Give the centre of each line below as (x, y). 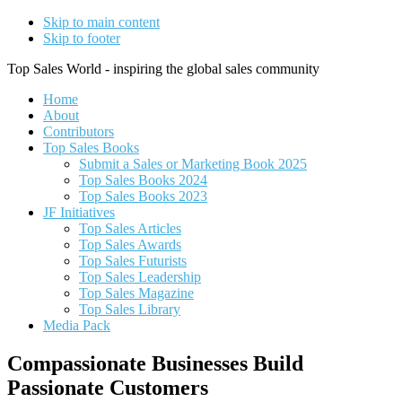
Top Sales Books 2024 (143, 180)
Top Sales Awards (130, 245)
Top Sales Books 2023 (143, 196)
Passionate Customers (108, 387)
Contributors (79, 131)
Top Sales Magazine (136, 293)
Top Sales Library (130, 309)
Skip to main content (101, 22)
